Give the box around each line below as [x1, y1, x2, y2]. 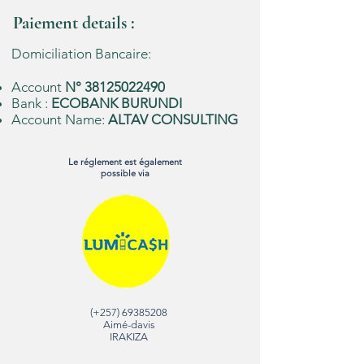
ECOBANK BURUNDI [51, 95, 182, 111]
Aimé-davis [102, 318, 155, 331]
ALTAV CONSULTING [108, 111, 238, 128]
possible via [101, 167, 149, 179]
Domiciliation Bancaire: [11, 45, 151, 62]
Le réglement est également [68, 156, 182, 167]
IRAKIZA [110, 331, 148, 343]
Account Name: [11, 111, 108, 128]
